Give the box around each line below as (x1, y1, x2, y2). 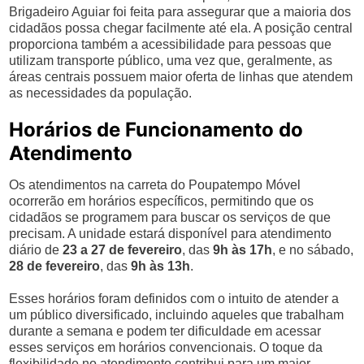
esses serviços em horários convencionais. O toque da (9, 340, 323, 354)
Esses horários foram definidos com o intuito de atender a (9, 292, 340, 305)
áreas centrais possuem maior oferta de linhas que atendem (9, 70, 353, 84)
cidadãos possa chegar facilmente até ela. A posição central (9, 21, 353, 35)
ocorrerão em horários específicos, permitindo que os (9, 194, 314, 208)
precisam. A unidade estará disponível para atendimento (9, 227, 332, 240)
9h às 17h (213, 243, 273, 257)
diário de (9, 243, 63, 257)
